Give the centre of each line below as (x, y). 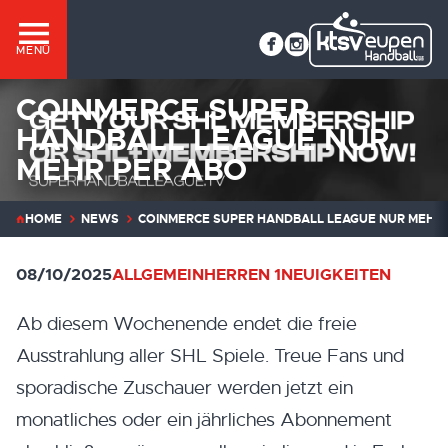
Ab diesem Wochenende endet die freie (186, 323)
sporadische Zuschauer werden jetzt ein (184, 387)
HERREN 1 (242, 274)
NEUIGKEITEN (336, 274)
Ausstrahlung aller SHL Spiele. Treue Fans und (210, 355)
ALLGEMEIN (158, 274)
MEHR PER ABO (131, 169)
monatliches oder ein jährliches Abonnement (204, 419)
